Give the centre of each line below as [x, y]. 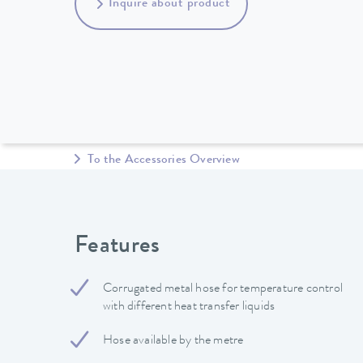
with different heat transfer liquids [189, 307]
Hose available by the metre [173, 341]
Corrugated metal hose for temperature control [223, 289]
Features [117, 247]
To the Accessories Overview [162, 160]
